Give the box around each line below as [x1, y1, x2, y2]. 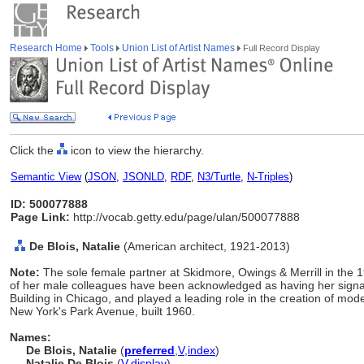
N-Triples [247, 171, 289, 183]
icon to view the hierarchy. [67, 144, 204, 157]
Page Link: [11, 210, 70, 223]
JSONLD [123, 171, 164, 183]
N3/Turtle [197, 171, 240, 183]
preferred [124, 344, 175, 357]
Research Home [10, 42, 84, 54]
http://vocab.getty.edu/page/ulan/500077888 [70, 210, 300, 223]
